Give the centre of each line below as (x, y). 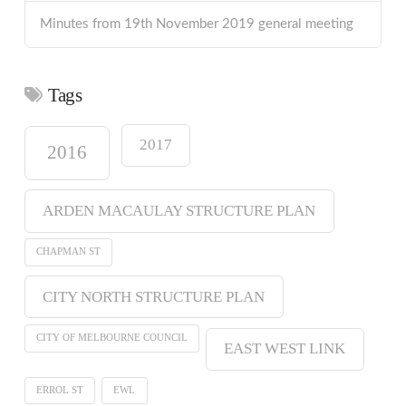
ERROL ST (60, 391)
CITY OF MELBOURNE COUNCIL (112, 338)
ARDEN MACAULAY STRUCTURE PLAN (179, 210)
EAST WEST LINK (285, 349)
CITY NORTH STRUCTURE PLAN (154, 296)
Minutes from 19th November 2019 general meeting (196, 24)
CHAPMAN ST (69, 252)
